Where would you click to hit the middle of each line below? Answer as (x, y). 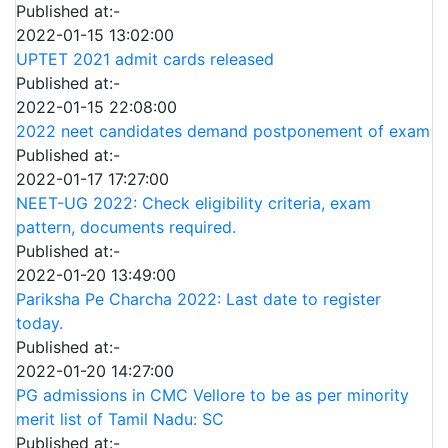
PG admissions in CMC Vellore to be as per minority (212, 395)
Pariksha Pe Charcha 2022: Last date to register (198, 299)
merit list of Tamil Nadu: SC (120, 419)
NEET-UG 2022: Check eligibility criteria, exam (193, 203)
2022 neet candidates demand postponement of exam (223, 131)
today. (39, 323)
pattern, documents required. (126, 227)
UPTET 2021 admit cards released (145, 59)
